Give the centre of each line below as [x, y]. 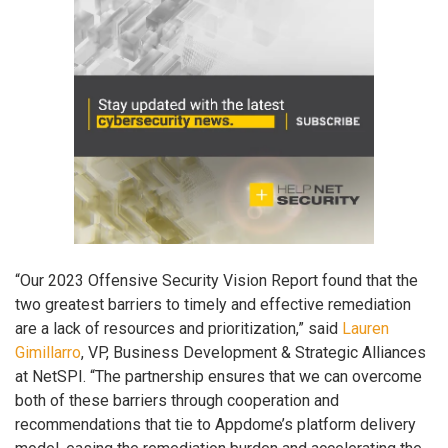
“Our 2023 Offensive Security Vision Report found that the [216, 280]
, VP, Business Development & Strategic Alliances [253, 352]
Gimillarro [48, 352]
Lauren [365, 328]
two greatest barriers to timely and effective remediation [213, 304]
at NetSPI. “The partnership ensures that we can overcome [218, 376]
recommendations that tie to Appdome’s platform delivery [215, 424]
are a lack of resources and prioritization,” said [178, 328]
